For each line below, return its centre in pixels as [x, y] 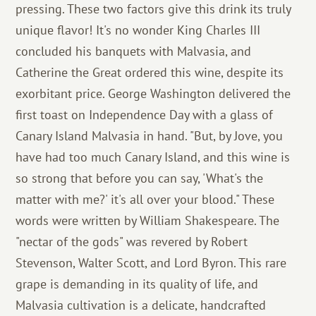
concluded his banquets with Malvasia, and [134, 51]
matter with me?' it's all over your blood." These [145, 199]
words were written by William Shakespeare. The [148, 220]
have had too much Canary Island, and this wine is [153, 157]
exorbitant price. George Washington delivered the [153, 93]
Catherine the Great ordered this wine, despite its [150, 72]
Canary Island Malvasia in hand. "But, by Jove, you [150, 136]
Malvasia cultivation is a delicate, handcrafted [141, 305]
